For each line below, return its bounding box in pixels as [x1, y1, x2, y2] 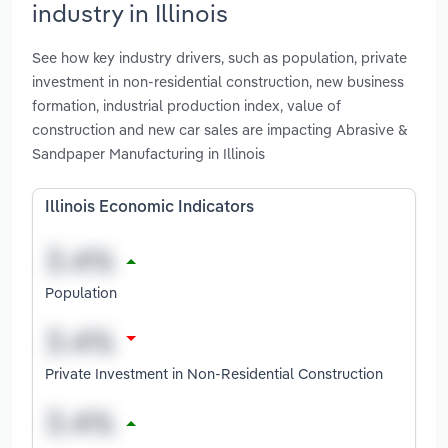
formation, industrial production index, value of [32, 96, 341, 116]
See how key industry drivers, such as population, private [32, 48, 407, 68]
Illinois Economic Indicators [45, 200, 254, 217]
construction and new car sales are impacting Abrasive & [32, 120, 408, 140]
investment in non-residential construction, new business [32, 72, 404, 92]
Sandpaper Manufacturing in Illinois [32, 144, 265, 164]
